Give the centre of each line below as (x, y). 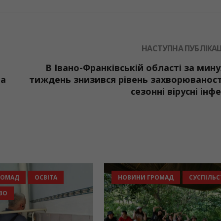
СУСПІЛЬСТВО (49, 193)
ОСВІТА (109, 177)
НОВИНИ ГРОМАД (55, 177)
